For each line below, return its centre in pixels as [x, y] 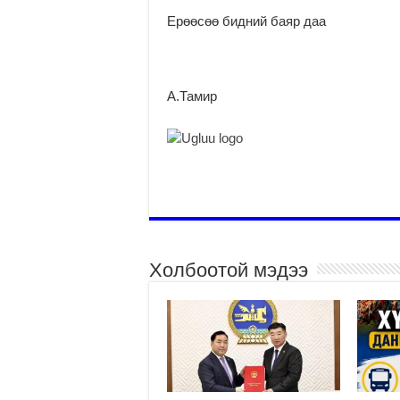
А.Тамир [192, 96]
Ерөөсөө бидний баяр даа [246, 21]
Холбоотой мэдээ [229, 270]
